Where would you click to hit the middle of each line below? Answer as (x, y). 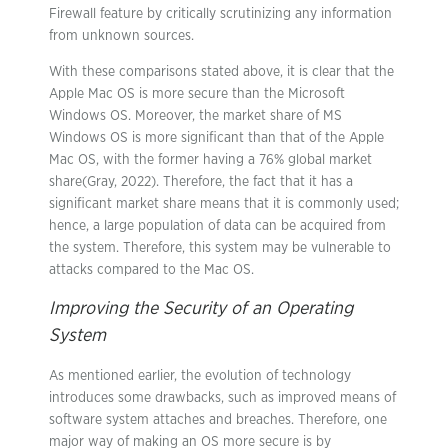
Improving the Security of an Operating (201, 309)
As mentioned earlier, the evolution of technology (200, 376)
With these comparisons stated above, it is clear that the (221, 72)
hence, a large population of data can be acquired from (217, 226)
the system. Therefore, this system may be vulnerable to (220, 248)
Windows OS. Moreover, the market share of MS (195, 116)
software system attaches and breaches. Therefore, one (218, 420)
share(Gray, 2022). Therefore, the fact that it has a (201, 182)
